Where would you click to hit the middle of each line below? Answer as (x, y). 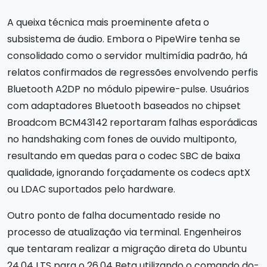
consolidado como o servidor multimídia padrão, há (127, 55)
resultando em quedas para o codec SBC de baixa (124, 156)
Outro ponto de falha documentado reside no (114, 215)
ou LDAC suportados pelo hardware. (91, 189)
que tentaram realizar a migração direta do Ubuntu (127, 249)
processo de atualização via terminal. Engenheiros (124, 232)
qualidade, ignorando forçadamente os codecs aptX (129, 172)
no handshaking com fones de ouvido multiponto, (122, 139)
